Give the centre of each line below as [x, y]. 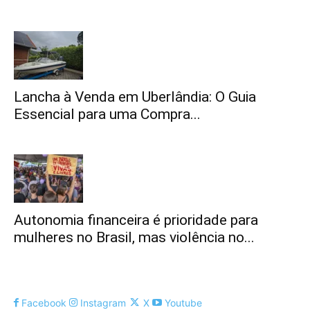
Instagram [103, 303]
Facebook [44, 303]
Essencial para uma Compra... [107, 114]
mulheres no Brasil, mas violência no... [134, 237]
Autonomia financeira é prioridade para [136, 220]
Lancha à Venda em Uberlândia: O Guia [135, 97]
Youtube [183, 303]
